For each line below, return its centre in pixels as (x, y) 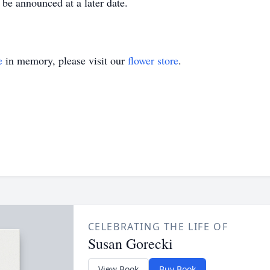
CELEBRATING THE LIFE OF (158, 227)
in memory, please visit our (65, 60)
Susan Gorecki (130, 243)
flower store (153, 60)
